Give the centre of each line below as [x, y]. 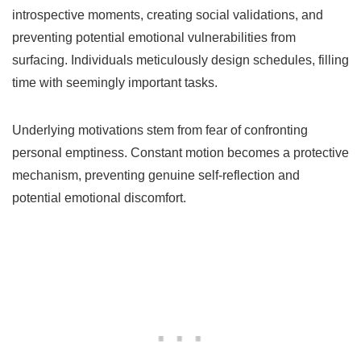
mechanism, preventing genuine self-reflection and [156, 175]
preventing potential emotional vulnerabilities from [154, 37]
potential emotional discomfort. [99, 197]
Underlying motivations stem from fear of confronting [160, 130]
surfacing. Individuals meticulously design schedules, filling [180, 60]
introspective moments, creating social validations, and [168, 15]
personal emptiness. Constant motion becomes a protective [180, 152]
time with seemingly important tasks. [115, 82]
